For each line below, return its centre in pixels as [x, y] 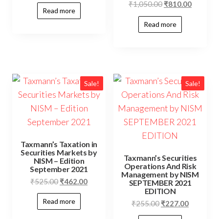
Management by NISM [160, 174]
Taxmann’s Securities [160, 157]
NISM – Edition [59, 160]
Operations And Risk [160, 166]
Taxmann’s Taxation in [59, 144]
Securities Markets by [59, 152]
